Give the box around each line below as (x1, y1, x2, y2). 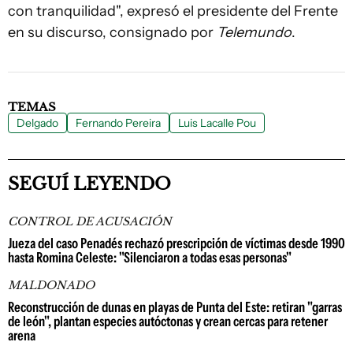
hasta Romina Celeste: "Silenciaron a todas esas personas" (8, 249, 292, 266)
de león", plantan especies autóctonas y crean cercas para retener (8, 313, 328, 330)
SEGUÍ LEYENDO (8, 173, 171, 195)
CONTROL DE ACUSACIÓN (8, 214, 172, 229)
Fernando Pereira (76, 116, 161, 130)
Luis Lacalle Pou (178, 116, 256, 130)
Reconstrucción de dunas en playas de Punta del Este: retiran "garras (8, 299, 342, 316)
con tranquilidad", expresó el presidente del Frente (8, 2, 338, 20)
